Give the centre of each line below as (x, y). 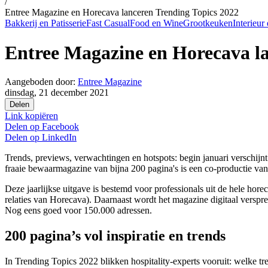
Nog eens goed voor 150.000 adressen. (78, 211)
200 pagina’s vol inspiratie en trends (115, 236)
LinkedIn (59, 138)
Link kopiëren (31, 116)
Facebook (60, 127)
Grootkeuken (208, 23)
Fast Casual (108, 23)
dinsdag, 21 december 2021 (57, 93)
